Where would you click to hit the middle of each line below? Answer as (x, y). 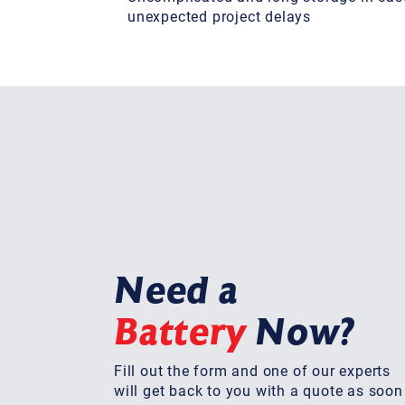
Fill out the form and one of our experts (252, 370)
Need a (176, 290)
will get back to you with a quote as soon (259, 390)
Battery (180, 332)
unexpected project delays (220, 15)
